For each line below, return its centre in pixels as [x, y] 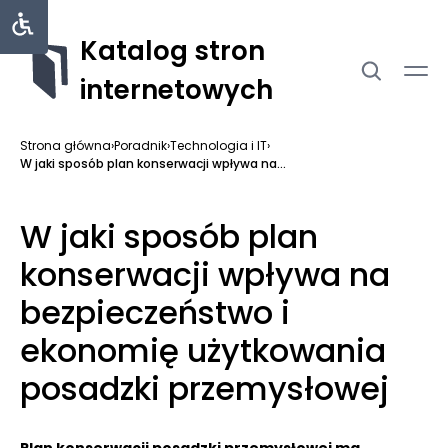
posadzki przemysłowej [204, 388]
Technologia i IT [218, 145]
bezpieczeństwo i [155, 312]
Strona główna [65, 145]
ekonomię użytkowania [203, 350]
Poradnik [140, 145]
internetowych [176, 90]
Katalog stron [172, 51]
